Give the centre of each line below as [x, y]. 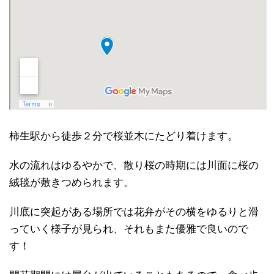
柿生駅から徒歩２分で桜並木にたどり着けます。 [124, 136]
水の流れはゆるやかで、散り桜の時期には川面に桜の [134, 165]
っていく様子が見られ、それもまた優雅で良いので [129, 229]
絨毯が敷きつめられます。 [72, 182]
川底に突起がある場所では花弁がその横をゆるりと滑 [134, 212]
